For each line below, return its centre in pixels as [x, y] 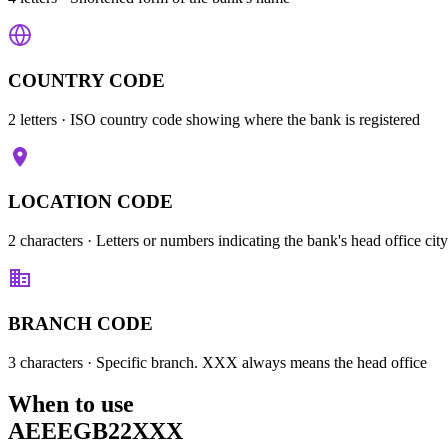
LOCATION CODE [90, 202]
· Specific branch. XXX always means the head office [255, 362]
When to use [71, 404]
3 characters [45, 362]
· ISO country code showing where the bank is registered [238, 119]
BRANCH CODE [80, 323]
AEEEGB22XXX [95, 431]
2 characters [45, 241]
